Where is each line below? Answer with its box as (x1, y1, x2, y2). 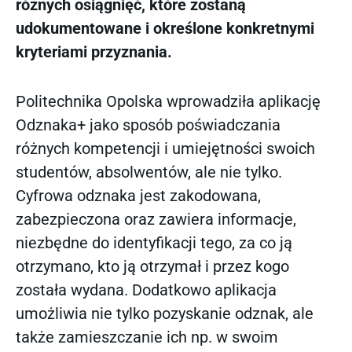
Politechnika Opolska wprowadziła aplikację (16, 91, 321, 111)
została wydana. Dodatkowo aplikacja (16, 280, 277, 299)
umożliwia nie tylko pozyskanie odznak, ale (16, 303, 313, 323)
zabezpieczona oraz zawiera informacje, (16, 209, 296, 229)
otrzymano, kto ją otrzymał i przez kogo (16, 256, 289, 276)
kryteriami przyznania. (16, 42, 172, 62)
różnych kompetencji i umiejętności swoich (16, 138, 315, 158)
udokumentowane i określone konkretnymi (16, 19, 314, 38)
